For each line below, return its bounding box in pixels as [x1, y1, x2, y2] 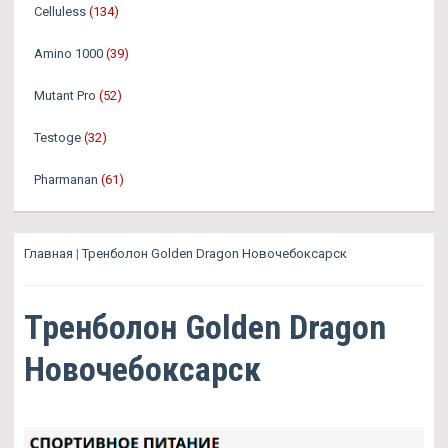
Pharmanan [34, 172, 98, 188]
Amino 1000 [34, 46, 103, 62]
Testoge [34, 130, 81, 146]
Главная [24, 246, 73, 262]
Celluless [34, 4, 86, 20]
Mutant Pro [34, 88, 96, 104]
